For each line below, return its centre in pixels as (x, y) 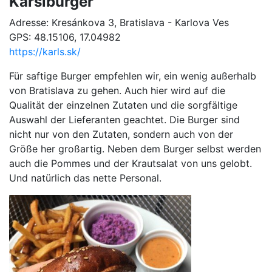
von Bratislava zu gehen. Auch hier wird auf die (117, 91)
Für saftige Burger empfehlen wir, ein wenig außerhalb (133, 76)
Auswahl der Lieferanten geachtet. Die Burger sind (124, 120)
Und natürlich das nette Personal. (85, 178)
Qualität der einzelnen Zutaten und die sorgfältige (123, 105)
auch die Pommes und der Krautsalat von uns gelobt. (131, 164)
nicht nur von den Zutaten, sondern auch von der (121, 134)
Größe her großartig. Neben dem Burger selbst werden (135, 149)
